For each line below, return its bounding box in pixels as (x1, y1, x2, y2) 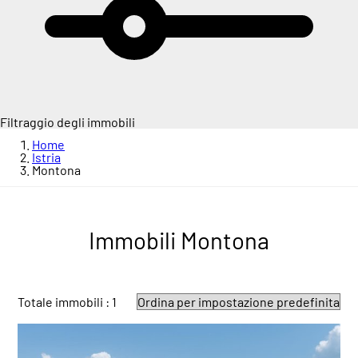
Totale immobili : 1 (18, 293, 117, 309)
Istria (32, 149, 61, 165)
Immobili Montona (89, 226, 269, 255)
